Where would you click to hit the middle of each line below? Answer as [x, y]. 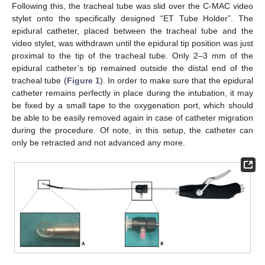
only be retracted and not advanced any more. [98, 143]
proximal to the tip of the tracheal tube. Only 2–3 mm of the [132, 56]
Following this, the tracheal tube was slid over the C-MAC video [132, 6]
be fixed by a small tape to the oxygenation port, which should [132, 105]
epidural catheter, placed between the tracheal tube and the [132, 31]
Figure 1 [83, 80]
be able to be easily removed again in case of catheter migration [132, 118]
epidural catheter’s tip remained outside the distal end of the [132, 68]
